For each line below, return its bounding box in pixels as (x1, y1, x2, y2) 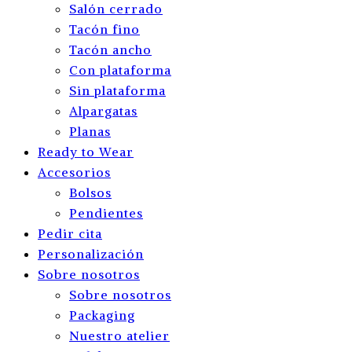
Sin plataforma (69, 82, 166, 98)
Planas (69, 123, 111, 139)
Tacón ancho (69, 42, 152, 57)
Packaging (69, 307, 135, 323)
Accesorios (38, 164, 111, 180)
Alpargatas (69, 103, 137, 119)
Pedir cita (38, 225, 102, 241)
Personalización (38, 246, 144, 262)
